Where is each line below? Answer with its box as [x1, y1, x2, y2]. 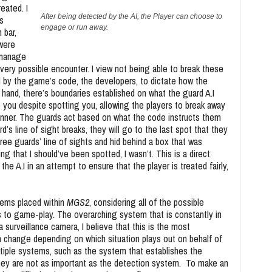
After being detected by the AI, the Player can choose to [41, 12, 222, 21]
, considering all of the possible [89, 195, 204, 209]
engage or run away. [41, 23, 108, 32]
